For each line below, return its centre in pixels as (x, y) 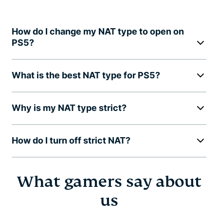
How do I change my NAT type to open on (98, 32)
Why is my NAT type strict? (69, 108)
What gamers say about (109, 182)
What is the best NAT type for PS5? (86, 75)
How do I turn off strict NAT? (71, 141)
